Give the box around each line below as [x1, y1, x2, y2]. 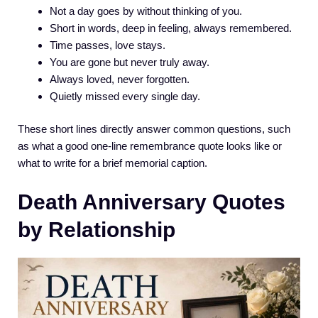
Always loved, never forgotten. [50, 72, 190, 85]
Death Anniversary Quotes [18, 190, 285, 214]
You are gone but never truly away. [50, 55, 209, 68]
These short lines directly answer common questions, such [18, 123, 290, 136]
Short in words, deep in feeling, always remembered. [50, 21, 292, 34]
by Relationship [18, 217, 175, 241]
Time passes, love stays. [50, 38, 165, 51]
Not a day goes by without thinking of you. [50, 4, 242, 17]
